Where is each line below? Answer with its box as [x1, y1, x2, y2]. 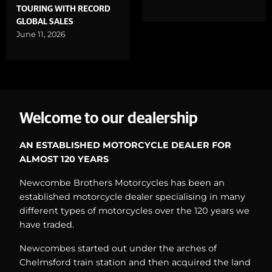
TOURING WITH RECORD [16, 4, 110, 13]
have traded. [19, 219, 74, 231]
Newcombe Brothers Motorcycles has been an [19, 177, 225, 189]
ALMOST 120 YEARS [19, 154, 109, 165]
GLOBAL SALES [16, 17, 73, 26]
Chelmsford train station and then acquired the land [19, 257, 251, 268]
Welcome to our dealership [19, 111, 198, 127]
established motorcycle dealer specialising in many [19, 191, 245, 203]
